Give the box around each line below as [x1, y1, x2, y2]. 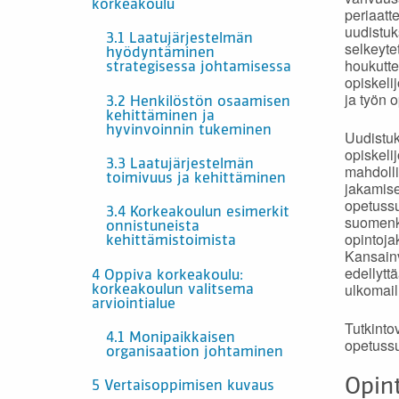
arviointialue [92, 297, 175, 312]
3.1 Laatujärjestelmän [106, 32, 253, 47]
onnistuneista [106, 220, 199, 235]
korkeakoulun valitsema [92, 282, 254, 297]
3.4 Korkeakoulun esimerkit [106, 206, 289, 221]
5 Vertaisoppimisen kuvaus [92, 379, 274, 395]
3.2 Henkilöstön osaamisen [106, 94, 290, 110]
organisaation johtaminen [106, 346, 283, 361]
